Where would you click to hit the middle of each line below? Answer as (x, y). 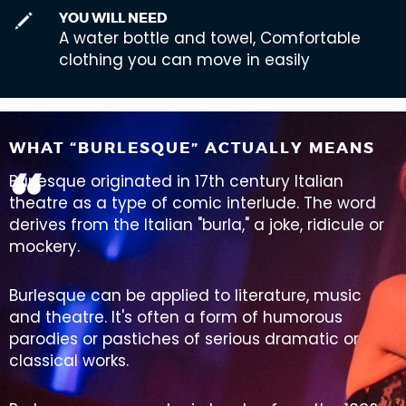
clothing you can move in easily (185, 59)
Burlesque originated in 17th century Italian (176, 182)
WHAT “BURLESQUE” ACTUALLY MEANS (192, 148)
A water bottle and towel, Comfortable (210, 38)
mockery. (47, 247)
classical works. (69, 361)
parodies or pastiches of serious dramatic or (184, 339)
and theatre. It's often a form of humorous (176, 318)
